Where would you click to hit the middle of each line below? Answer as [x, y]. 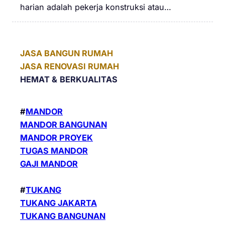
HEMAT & [39, 79]
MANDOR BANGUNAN [64, 124]
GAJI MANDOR [49, 163]
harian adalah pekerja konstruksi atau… [96, 7]
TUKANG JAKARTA [59, 203]
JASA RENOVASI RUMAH [70, 66]
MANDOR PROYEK [57, 137]
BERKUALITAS [89, 79]
